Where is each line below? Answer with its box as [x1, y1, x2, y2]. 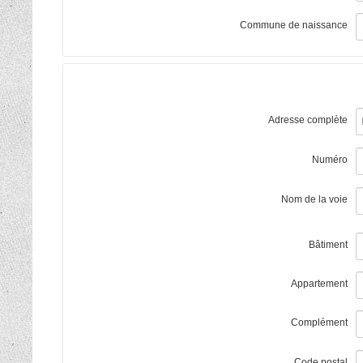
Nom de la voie [281, 194, 348, 206]
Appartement [291, 278, 348, 290]
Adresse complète [268, 114, 348, 126]
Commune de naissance [240, 19, 348, 31]
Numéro [312, 153, 348, 165]
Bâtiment [309, 238, 348, 250]
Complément [291, 317, 348, 329]
